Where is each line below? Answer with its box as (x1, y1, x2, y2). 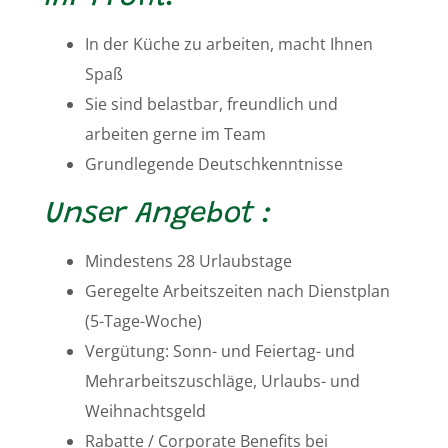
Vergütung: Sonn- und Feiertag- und (85, 339, 355, 362)
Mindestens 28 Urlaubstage (85, 249, 300, 272)
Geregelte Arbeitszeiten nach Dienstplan (85, 279, 390, 302)
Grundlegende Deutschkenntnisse (85, 152, 351, 175)
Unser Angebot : (45, 199, 271, 230)
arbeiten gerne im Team (85, 122, 266, 145)
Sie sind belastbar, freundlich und (85, 92, 338, 115)
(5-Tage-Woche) (85, 309, 210, 332)
